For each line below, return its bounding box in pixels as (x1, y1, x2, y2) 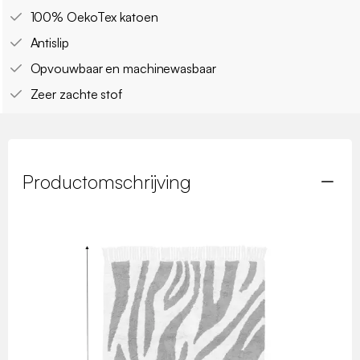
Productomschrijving (22, 170, 191, 194)
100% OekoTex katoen (30, 9, 158, 26)
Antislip (30, 35, 69, 51)
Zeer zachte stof (30, 86, 122, 103)
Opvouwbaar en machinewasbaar (30, 60, 216, 77)
